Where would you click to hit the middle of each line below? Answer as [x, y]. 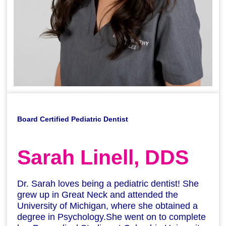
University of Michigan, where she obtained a [108, 206]
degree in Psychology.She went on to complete [112, 217]
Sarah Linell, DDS [103, 157]
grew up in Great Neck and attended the [98, 194]
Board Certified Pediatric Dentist [73, 119]
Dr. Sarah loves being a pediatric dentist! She [108, 183]
